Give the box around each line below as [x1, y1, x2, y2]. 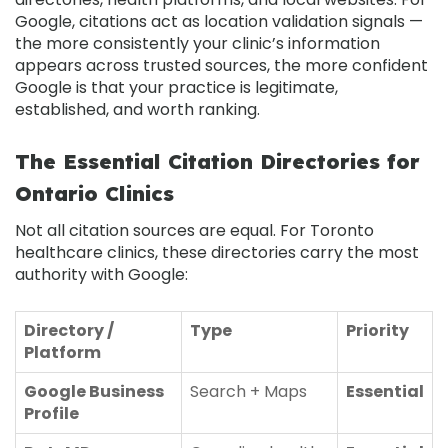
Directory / [24, 318, 114, 342]
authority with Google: [15, 262, 188, 286]
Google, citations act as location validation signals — [15, 9, 423, 33]
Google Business [24, 379, 164, 403]
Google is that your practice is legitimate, [15, 75, 338, 99]
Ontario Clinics [15, 180, 174, 206]
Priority [346, 318, 409, 342]
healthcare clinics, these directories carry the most [15, 240, 419, 264]
